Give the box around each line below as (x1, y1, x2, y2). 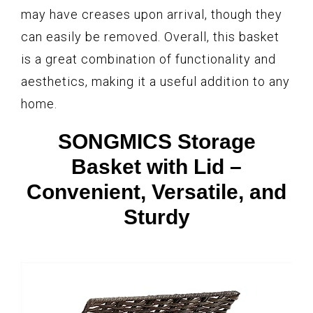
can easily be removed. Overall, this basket (21, 29, 279, 45)
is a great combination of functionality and (21, 52, 276, 67)
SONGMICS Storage (57, 130, 256, 154)
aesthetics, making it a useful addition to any (21, 74, 290, 89)
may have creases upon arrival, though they (21, 7, 282, 22)
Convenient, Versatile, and (27, 180, 286, 204)
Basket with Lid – (71, 155, 242, 179)
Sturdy (123, 205, 190, 229)
